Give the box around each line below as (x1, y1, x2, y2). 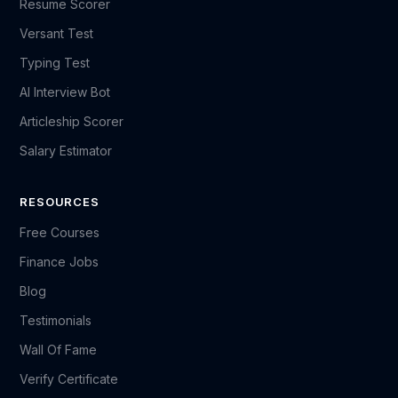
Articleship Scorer (20, 114, 124, 129)
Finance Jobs (20, 254, 99, 269)
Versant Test (20, 26, 94, 41)
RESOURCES (20, 195, 99, 209)
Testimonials (20, 313, 92, 328)
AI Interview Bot (20, 84, 111, 99)
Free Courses (20, 225, 100, 240)
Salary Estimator (20, 143, 113, 158)
